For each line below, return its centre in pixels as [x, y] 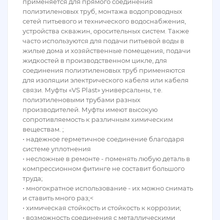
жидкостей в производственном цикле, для [95, 60]
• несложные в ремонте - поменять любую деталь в [106, 159]
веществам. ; [43, 129]
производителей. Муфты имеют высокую [90, 110]
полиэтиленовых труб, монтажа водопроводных [102, 11]
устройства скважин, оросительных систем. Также [106, 31]
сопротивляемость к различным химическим [98, 119]
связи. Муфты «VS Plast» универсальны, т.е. [93, 90]
